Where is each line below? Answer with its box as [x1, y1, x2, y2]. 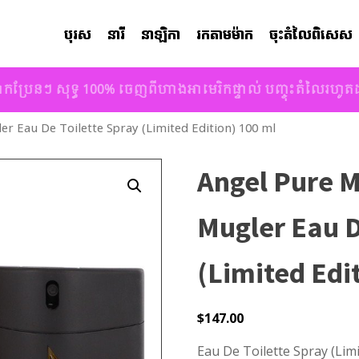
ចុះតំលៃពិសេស [269, 25, 353, 45]
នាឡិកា [141, 25, 181, 45]
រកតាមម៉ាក [196, 25, 254, 45]
